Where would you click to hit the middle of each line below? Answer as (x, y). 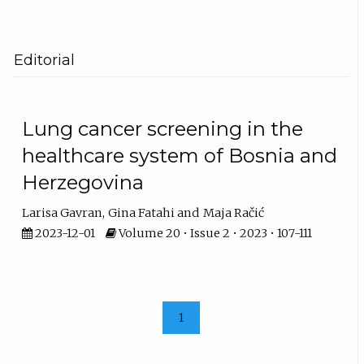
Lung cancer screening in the (163, 128)
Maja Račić (233, 213)
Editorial (45, 60)
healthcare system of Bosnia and (180, 155)
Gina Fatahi (142, 213)
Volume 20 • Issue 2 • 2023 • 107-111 (214, 234)
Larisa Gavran (63, 213)
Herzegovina (83, 182)
